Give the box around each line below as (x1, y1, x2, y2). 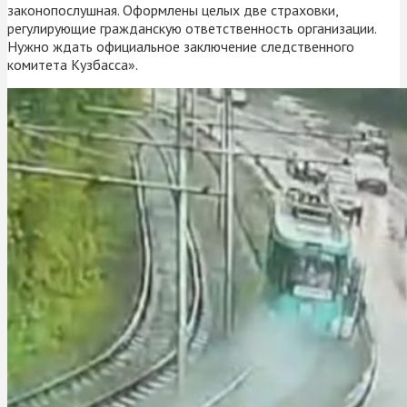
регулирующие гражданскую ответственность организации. (7, 18, 376, 37)
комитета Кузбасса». (7, 55, 138, 74)
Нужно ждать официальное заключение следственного (7, 36, 354, 55)
